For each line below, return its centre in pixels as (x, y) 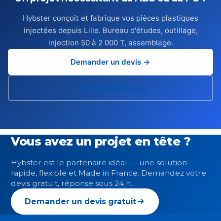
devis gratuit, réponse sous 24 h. (72, 183)
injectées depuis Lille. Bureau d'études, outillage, (110, 31)
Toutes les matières (110, 88)
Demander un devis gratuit (80, 201)
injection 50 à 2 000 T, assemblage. (110, 43)
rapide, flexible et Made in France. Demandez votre (109, 173)
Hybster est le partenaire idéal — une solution (99, 162)
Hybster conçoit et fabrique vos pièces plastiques (110, 18)
